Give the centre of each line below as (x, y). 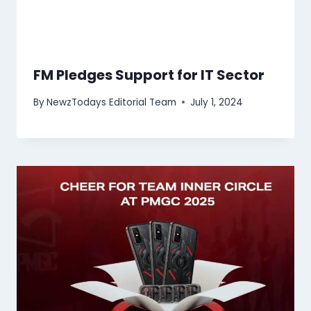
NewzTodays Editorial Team (112, 102)
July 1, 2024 (217, 102)
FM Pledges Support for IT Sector (149, 75)
